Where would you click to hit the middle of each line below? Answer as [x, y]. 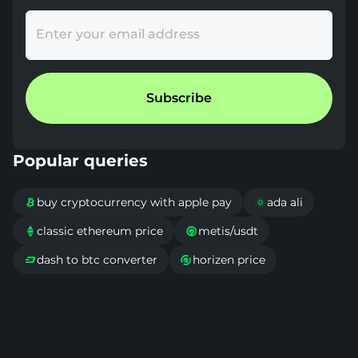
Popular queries [80, 161]
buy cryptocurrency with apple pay [134, 203]
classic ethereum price [100, 231]
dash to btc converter [97, 260]
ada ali [285, 203]
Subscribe [179, 98]
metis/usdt [228, 231]
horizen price [229, 260]
